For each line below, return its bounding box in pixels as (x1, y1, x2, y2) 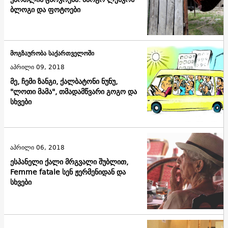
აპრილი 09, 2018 (10, 62, 65, 73)
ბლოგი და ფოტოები (10, 4, 80, 16)
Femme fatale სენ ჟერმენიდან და (10, 165, 126, 178)
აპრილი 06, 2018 (10, 141, 65, 153)
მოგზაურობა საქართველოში (10, 48, 94, 59)
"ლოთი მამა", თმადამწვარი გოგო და (10, 85, 137, 98)
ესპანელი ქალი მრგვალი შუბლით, (10, 155, 128, 168)
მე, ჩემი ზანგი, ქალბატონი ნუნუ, (10, 75, 118, 88)
